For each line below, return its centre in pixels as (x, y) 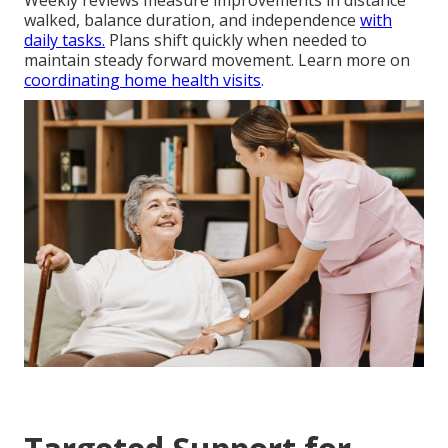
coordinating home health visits (142, 79)
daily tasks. (64, 39)
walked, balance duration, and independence (192, 19)
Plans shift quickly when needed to (236, 39)
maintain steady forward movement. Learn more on (217, 59)
